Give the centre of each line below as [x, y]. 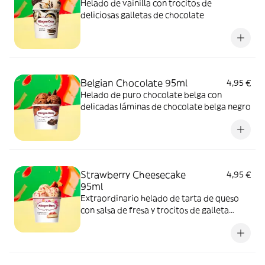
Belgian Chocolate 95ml [134, 83]
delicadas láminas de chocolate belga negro [166, 106]
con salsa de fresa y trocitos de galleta [155, 210]
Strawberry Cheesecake [133, 174]
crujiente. [99, 222]
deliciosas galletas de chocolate [142, 15]
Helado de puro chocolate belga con [151, 95]
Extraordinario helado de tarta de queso [160, 198]
